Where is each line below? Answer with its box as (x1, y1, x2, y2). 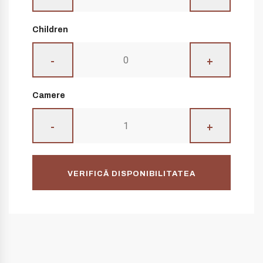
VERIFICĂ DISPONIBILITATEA (68, 170, 195, 178)
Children (32, 25, 68, 34)
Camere (32, 91, 65, 100)
